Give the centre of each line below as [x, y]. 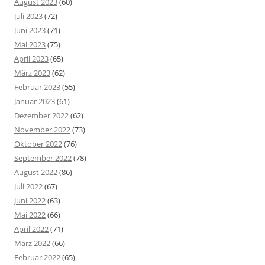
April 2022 [31, 229]
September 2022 [43, 158]
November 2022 [42, 130]
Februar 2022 [37, 258]
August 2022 [36, 172]
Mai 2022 [30, 215]
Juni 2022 [30, 201]
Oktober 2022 [38, 144]
